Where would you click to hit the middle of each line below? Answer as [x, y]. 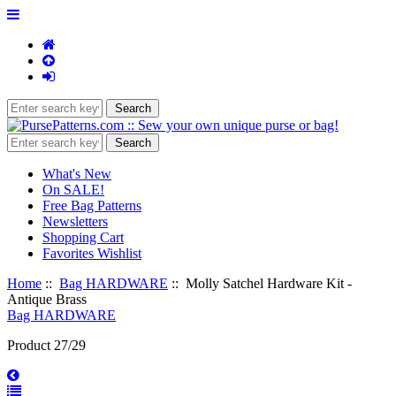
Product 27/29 [46, 345]
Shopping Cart [83, 237]
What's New [77, 174]
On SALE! [73, 190]
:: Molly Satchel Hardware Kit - [260, 283]
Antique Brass [47, 299]
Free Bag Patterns [92, 206]
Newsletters [75, 221]
